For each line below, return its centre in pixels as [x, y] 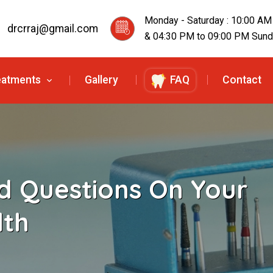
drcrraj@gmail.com [53, 29]
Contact [242, 80]
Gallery [101, 80]
